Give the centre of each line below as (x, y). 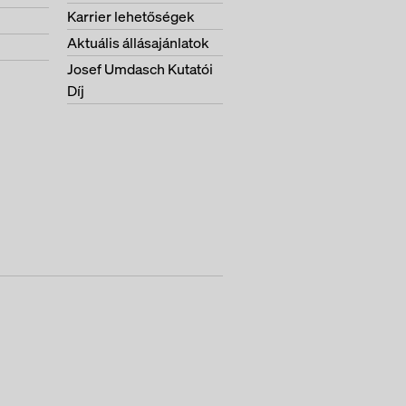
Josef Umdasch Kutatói (140, 69)
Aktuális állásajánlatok (138, 43)
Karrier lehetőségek (131, 16)
